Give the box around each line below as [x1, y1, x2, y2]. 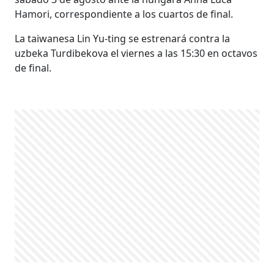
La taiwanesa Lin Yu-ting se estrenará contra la [15, 31, 231, 45]
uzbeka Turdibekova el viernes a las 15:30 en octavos [15, 46, 258, 60]
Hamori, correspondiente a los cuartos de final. [15, 7, 234, 21]
